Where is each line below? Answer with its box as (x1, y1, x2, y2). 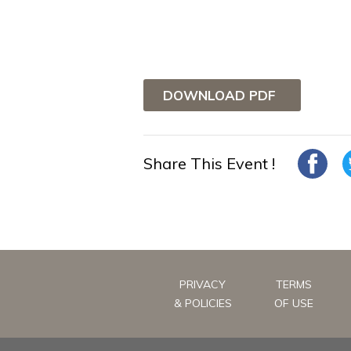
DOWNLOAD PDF (163, 86, 276, 103)
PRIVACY (179, 277, 226, 291)
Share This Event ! (143, 153, 275, 173)
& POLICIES (173, 295, 232, 310)
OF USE (273, 295, 313, 310)
